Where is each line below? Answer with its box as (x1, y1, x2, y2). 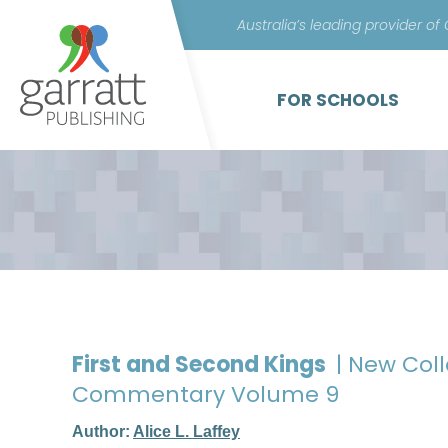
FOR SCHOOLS (277, 88, 399, 112)
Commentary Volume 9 (72, 379, 339, 410)
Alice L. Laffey (133, 423, 240, 440)
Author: (72, 423, 133, 440)
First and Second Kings (72, 349, 331, 380)
